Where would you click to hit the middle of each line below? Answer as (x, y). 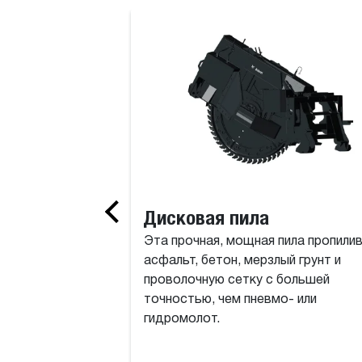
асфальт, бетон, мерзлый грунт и (242, 261)
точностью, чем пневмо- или (230, 300)
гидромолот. (182, 320)
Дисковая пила (206, 218)
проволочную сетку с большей (237, 281)
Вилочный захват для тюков (167, 19)
